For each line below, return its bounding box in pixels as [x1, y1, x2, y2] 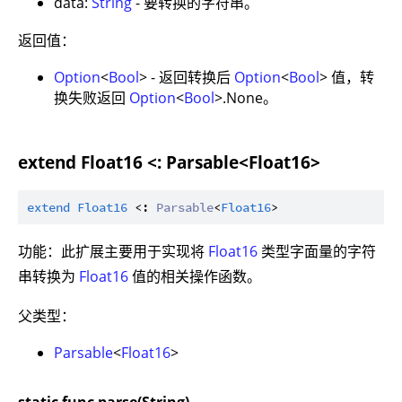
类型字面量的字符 [258, 240, 376, 261]
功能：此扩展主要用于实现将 [18, 240, 208, 261]
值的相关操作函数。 [128, 266, 261, 286]
